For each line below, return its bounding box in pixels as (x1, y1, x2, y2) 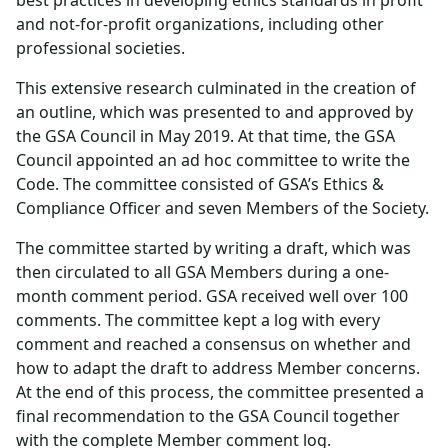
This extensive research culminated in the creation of (16, 77, 416, 99)
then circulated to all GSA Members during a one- (16, 261, 389, 283)
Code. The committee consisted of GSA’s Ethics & (16, 173, 384, 195)
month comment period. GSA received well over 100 (16, 285, 408, 307)
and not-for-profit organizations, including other (16, 13, 384, 35)
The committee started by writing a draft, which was (16, 237, 411, 259)
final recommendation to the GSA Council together (16, 405, 400, 427)
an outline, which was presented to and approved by (16, 101, 413, 123)
